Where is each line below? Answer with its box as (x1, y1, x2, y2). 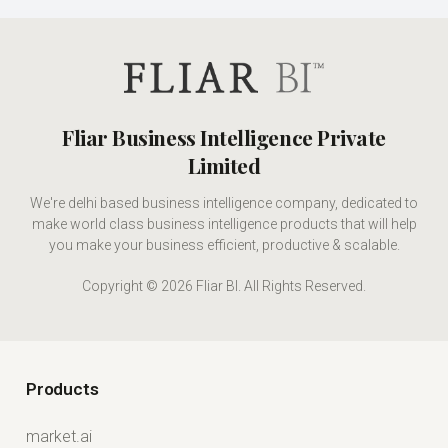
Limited (187, 151, 261, 180)
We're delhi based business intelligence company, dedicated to (30, 195, 418, 212)
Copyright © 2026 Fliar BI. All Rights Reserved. (82, 278, 366, 295)
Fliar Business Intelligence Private (62, 123, 386, 152)
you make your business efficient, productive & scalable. (48, 237, 400, 254)
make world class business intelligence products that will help (31, 216, 417, 233)
